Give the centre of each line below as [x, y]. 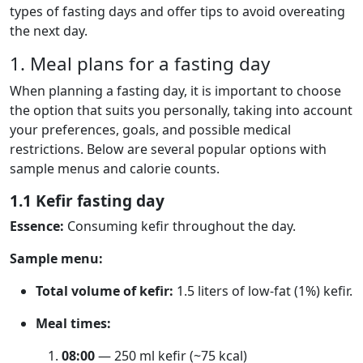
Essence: [37, 226]
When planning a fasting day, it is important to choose [175, 91]
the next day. [49, 31]
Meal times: [73, 323]
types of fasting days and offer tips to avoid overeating [177, 11]
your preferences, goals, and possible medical [150, 130]
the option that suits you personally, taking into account [181, 110]
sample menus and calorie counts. [115, 169]
